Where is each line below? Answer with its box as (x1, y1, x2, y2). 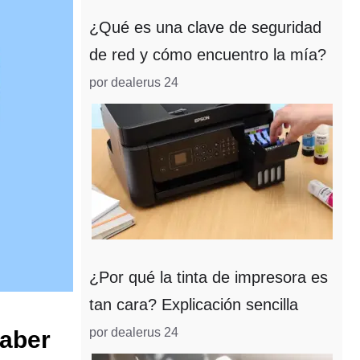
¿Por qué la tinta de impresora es (89, 268, 328, 286)
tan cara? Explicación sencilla (89, 296, 298, 313)
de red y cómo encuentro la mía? (89, 46, 326, 63)
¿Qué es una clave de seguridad (89, 18, 321, 36)
